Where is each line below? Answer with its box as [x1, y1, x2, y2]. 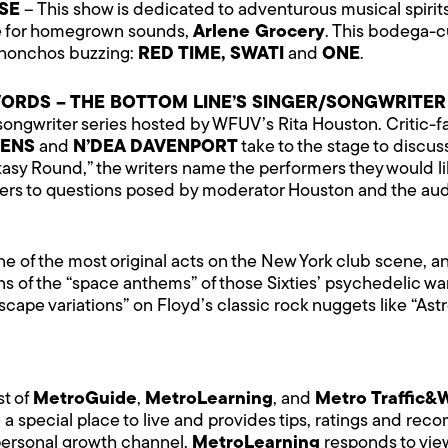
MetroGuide [33, 389, 137, 409]
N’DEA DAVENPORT [73, 137, 238, 157]
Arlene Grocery [193, 22, 325, 42]
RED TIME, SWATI [138, 44, 284, 64]
